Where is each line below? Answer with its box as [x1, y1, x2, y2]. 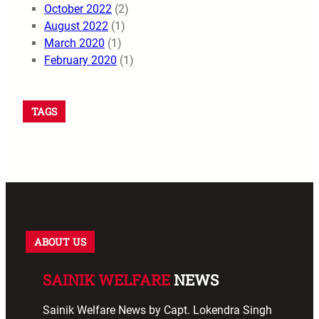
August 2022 [44, 19, 108, 33]
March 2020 [44, 36, 105, 50]
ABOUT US [34, 234, 86, 249]
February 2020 [44, 53, 117, 67]
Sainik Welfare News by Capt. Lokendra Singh [43, 303, 272, 317]
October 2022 [44, 1, 112, 16]
